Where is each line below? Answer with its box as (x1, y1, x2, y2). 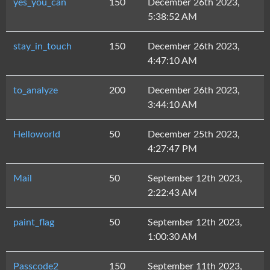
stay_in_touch (13, 42, 72, 51)
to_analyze (13, 86, 58, 95)
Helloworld (13, 130, 60, 139)
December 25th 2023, (148, 130, 240, 139)
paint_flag (13, 218, 54, 227)
